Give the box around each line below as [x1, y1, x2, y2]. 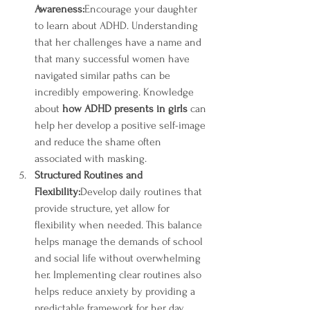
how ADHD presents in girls [62, 102, 188, 115]
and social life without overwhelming [35, 252, 203, 264]
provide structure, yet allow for [35, 202, 172, 215]
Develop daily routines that [80, 185, 205, 198]
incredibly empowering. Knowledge [35, 86, 197, 98]
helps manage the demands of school [35, 235, 206, 248]
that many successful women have [35, 53, 192, 65]
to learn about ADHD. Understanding [35, 19, 201, 32]
